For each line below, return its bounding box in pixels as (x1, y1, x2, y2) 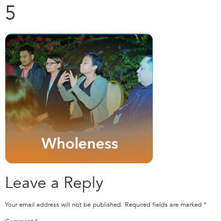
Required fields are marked (125, 200, 204, 210)
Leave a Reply (5, 172, 103, 194)
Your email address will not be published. (5, 200, 123, 210)
